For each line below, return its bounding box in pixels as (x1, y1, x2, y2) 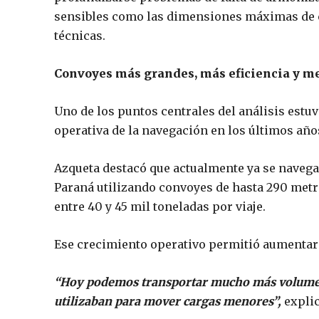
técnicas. (54, 28, 105, 43)
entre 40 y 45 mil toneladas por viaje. (54, 199, 266, 214)
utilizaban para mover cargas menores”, (54, 293, 281, 308)
